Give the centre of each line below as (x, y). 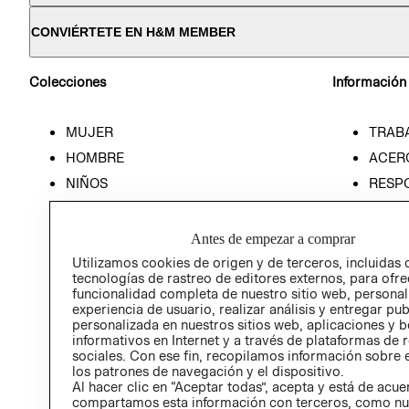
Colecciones (68, 82)
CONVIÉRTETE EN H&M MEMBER (133, 31)
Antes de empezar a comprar (273, 239)
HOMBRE (95, 157)
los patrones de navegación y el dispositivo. (208, 372)
